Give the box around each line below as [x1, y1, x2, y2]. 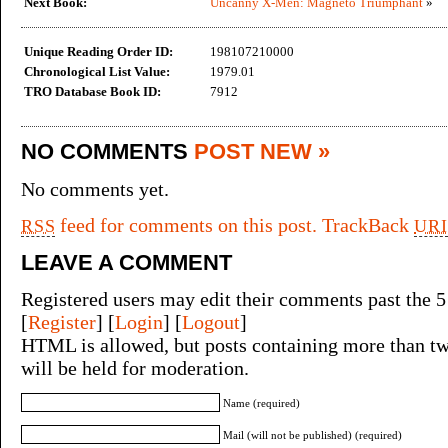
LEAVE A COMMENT [21, 249, 232, 275]
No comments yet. [21, 177, 169, 200]
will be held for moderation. [21, 356, 249, 379]
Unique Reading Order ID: [24, 44, 173, 59]
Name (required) [223, 396, 300, 409]
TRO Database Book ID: [24, 84, 161, 99]
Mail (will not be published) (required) [223, 428, 402, 441]
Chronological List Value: [24, 64, 170, 79]
